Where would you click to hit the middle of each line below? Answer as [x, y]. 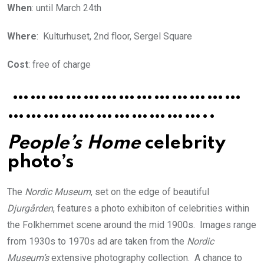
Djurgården [30, 208]
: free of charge [60, 64]
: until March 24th [67, 8]
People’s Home [74, 143]
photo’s [40, 162]
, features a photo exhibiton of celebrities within [151, 208]
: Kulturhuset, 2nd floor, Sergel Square [114, 36]
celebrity [183, 143]
